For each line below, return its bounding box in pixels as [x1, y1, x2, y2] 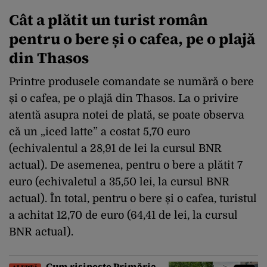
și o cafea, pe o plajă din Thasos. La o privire [9, 92, 238, 104]
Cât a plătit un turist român [9, 9, 208, 30]
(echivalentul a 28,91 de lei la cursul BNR [9, 142, 222, 154]
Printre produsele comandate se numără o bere [9, 75, 254, 88]
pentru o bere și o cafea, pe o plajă [9, 28, 255, 49]
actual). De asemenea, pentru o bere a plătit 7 [9, 159, 243, 171]
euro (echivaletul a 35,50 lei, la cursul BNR [9, 175, 229, 188]
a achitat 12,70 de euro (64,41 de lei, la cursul [9, 209, 238, 221]
